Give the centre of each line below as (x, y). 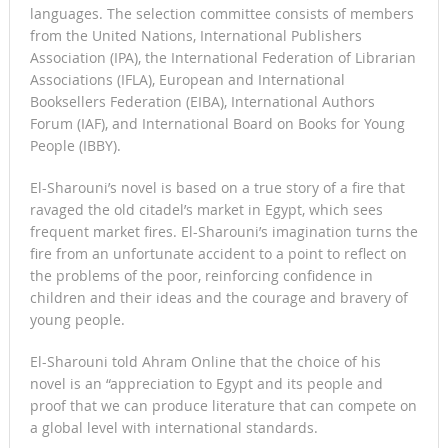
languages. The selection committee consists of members (221, 14)
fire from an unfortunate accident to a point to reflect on (218, 254)
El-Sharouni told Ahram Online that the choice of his (205, 362)
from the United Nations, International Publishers (195, 36)
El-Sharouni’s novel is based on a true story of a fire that (217, 188)
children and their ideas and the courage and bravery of (218, 298)
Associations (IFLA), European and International (187, 80)
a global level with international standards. (173, 428)
